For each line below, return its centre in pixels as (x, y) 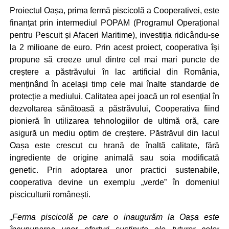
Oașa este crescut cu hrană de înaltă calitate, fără (114, 145)
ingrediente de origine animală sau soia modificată (114, 157)
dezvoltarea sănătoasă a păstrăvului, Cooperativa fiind (114, 108)
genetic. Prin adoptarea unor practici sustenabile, (114, 170)
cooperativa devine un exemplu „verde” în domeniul (114, 182)
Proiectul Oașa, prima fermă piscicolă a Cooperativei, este (114, 10)
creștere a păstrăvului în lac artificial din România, (114, 72)
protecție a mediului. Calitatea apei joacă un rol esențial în (114, 96)
